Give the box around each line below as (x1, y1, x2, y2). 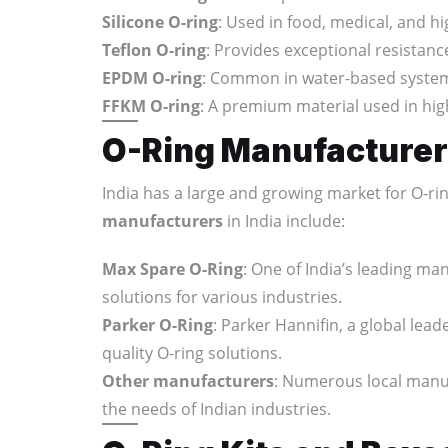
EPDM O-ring (102, 66, 202, 89)
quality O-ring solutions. (102, 341, 282, 364)
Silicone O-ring (102, 10, 218, 33)
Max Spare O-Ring (102, 257, 243, 280)
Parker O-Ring (102, 313, 213, 336)
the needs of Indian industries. (102, 397, 331, 420)
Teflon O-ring (102, 38, 206, 61)
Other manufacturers (102, 369, 274, 392)
